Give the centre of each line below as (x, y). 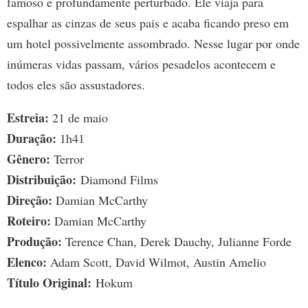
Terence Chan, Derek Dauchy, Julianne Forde (177, 242)
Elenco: (27, 262)
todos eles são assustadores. (76, 85)
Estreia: (28, 118)
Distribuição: (42, 180)
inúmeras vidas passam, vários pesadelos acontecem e (141, 64)
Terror (67, 159)
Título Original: (49, 283)
